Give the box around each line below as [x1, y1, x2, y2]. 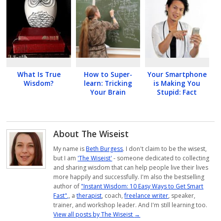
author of [53, 182, 81, 191]
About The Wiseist [53, 127, 129, 140]
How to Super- [83, 70, 132, 79]
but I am [53, 154, 78, 163]
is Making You [153, 78, 201, 88]
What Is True [17, 70, 61, 79]
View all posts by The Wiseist [53, 210, 135, 219]
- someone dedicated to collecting [112, 154, 210, 163]
